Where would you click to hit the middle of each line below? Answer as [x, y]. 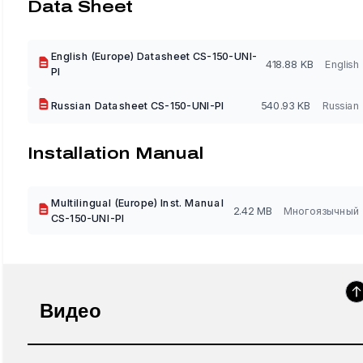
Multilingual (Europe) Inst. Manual [137, 203]
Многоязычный [321, 211]
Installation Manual [116, 153]
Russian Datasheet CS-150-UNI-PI [137, 106]
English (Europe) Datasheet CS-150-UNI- [154, 56]
